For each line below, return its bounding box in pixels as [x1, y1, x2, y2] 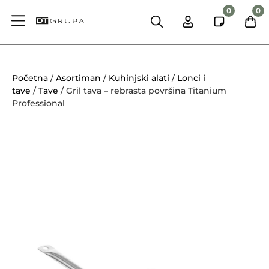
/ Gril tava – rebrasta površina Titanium [58, 85, 226, 96]
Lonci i [177, 72, 205, 83]
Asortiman [56, 72, 101, 83]
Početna [12, 72, 48, 83]
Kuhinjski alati [109, 72, 169, 83]
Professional [12, 97, 65, 109]
